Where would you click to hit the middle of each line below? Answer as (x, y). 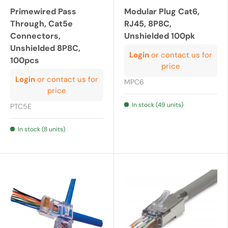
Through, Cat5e (41, 24)
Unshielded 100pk (160, 36)
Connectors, (35, 36)
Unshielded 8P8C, (45, 48)
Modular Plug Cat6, (162, 12)
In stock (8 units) (41, 130)
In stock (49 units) (158, 105)
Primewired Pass (43, 12)
